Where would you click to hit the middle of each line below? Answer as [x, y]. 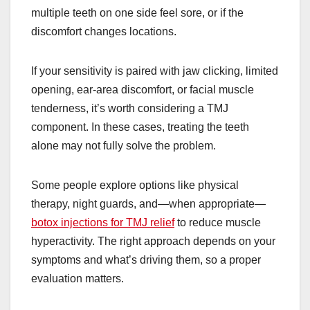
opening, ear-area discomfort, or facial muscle [143, 89]
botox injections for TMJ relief [103, 222]
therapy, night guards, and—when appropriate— [148, 203]
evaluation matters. [77, 278]
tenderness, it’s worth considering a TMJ [130, 108]
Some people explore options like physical [135, 185]
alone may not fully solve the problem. [124, 145]
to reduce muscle [218, 222]
